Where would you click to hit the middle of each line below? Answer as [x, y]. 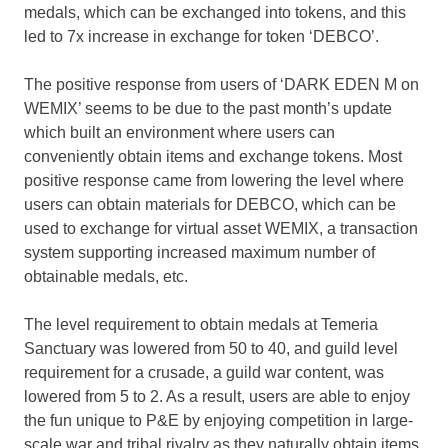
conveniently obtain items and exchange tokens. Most [213, 157]
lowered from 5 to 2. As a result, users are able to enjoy [217, 397]
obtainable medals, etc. [106, 277]
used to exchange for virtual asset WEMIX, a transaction [221, 229]
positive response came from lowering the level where [214, 181]
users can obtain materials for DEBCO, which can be [210, 205]
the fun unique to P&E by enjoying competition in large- [218, 421]
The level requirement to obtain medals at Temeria [201, 325]
